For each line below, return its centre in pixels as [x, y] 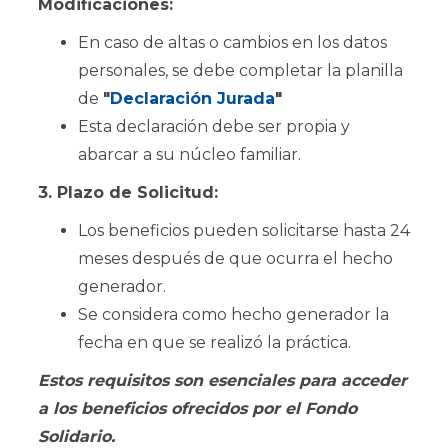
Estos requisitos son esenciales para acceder [222, 380]
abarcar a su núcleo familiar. [189, 154]
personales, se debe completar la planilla [240, 70]
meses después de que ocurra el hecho [235, 258]
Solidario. [76, 436]
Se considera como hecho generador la [233, 314]
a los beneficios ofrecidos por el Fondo [197, 408]
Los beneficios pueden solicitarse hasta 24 [244, 230]
